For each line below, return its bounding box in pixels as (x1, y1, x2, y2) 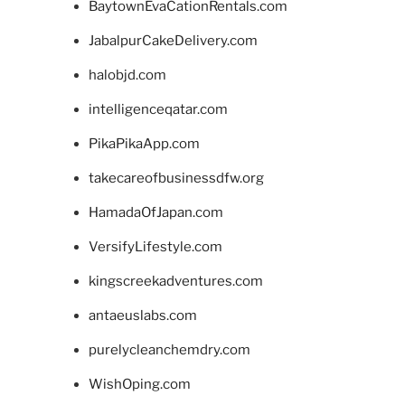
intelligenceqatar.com (88, 101, 228, 118)
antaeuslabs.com (88, 307, 197, 325)
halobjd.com (88, 67, 166, 84)
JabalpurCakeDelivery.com (88, 33, 258, 50)
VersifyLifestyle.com (88, 239, 222, 256)
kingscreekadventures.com (88, 273, 263, 290)
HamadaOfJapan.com (88, 204, 223, 221)
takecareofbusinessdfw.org (88, 170, 264, 187)
